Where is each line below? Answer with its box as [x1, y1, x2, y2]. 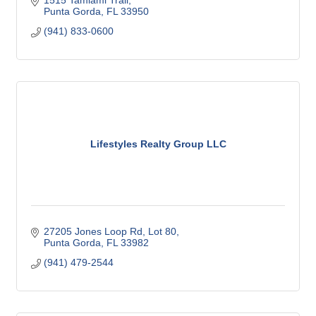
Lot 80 [147, 226, 176, 238]
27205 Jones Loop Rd [43, 226, 142, 238]
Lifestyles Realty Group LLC [90, 138, 226, 150]
